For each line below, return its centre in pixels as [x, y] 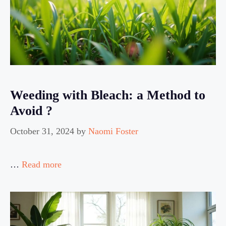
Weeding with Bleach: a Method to [108, 95]
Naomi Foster [113, 131]
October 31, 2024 [42, 131]
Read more [42, 165]
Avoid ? [31, 111]
